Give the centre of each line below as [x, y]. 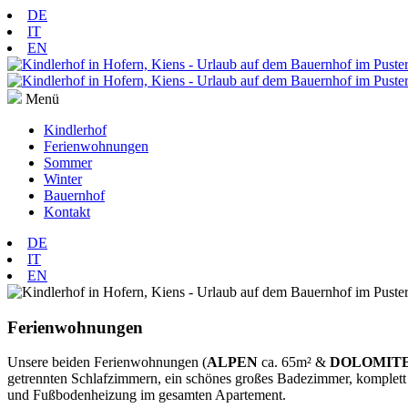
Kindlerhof [75, 130]
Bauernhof [74, 195]
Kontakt [67, 212]
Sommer [68, 163]
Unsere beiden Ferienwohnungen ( [107, 362]
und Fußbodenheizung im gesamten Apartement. [147, 395]
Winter [63, 179]
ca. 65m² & [294, 362]
